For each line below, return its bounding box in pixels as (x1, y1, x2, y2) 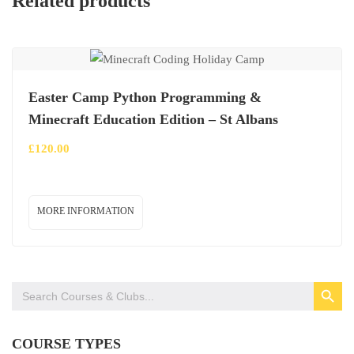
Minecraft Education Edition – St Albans (28, 111, 278, 128)
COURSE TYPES (12, 336, 121, 352)
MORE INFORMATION (37, 205, 134, 217)
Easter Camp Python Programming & (28, 89, 262, 106)
